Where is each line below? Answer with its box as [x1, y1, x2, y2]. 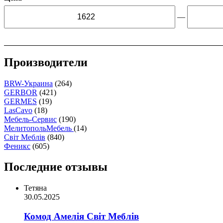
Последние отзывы [4, 160, 108, 174]
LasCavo [4, 106, 32, 114]
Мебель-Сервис [4, 114, 57, 123]
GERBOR [4, 88, 37, 97]
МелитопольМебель [4, 123, 74, 132]
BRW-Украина [4, 79, 53, 88]
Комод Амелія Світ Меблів [24, 211, 139, 222]
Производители [4, 55, 88, 69]
